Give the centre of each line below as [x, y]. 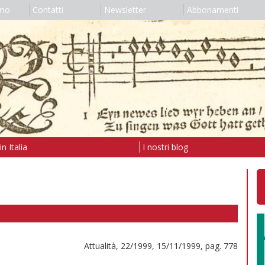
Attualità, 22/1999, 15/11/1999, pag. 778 [161, 245]
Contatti [48, 10]
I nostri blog [165, 147]
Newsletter [125, 10]
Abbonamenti [212, 10]
